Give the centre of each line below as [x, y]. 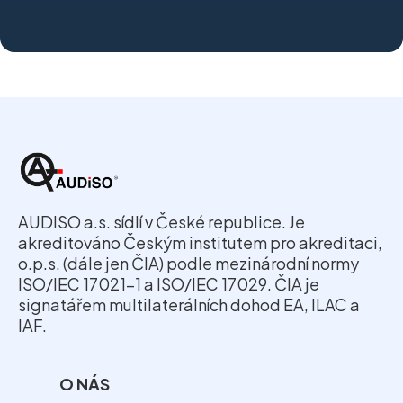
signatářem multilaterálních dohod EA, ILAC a [189, 305]
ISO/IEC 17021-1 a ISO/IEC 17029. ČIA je [169, 284]
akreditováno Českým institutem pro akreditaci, [200, 243]
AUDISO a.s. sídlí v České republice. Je [161, 222]
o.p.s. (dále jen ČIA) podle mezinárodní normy [188, 264]
